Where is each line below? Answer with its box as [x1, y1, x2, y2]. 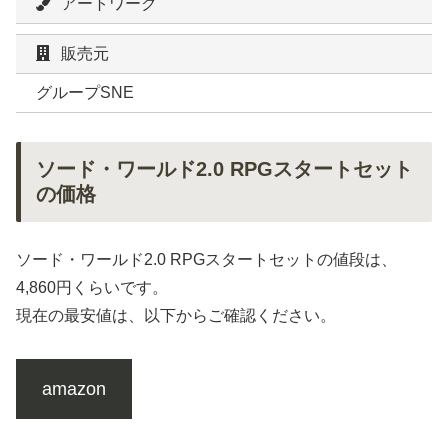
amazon [41, 378, 106, 399]
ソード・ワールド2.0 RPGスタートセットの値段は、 [16, 251, 397, 269]
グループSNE [36, 84, 134, 102]
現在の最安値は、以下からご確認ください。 [16, 307, 336, 325]
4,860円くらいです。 [16, 279, 168, 297]
